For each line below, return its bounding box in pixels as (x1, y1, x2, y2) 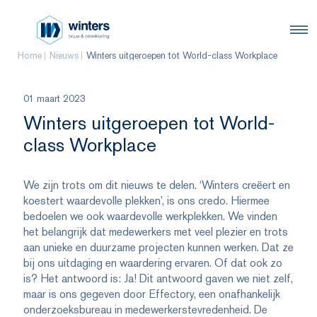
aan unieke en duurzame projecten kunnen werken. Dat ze (23, 240, 294, 255)
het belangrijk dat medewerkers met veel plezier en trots (23, 224, 288, 240)
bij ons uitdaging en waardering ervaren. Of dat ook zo (23, 255, 282, 271)
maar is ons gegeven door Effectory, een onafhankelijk (23, 287, 280, 302)
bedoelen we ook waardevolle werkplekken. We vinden (23, 209, 277, 224)
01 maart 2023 (23, 92, 86, 105)
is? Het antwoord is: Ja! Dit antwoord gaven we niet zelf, (23, 271, 293, 287)
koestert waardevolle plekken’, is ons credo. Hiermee (23, 193, 270, 209)
